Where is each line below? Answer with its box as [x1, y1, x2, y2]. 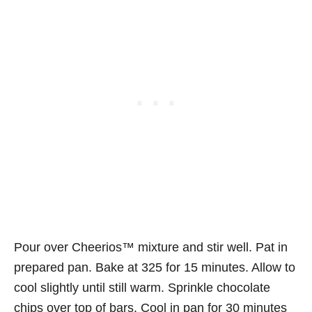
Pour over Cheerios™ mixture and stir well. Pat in [14, 240, 288, 254]
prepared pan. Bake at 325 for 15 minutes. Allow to [14, 260, 295, 274]
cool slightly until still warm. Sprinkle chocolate [14, 280, 270, 295]
